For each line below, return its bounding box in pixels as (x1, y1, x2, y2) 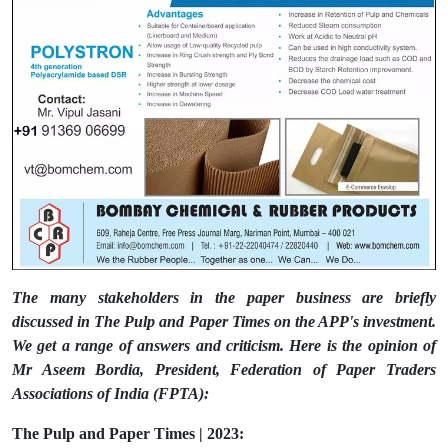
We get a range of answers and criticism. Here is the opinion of (12, 337, 436, 355)
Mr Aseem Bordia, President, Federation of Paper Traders (12, 361, 436, 379)
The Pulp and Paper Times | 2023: (12, 425, 248, 443)
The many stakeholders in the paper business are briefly (12, 289, 436, 307)
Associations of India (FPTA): (12, 385, 209, 403)
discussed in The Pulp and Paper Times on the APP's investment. (12, 313, 436, 331)
